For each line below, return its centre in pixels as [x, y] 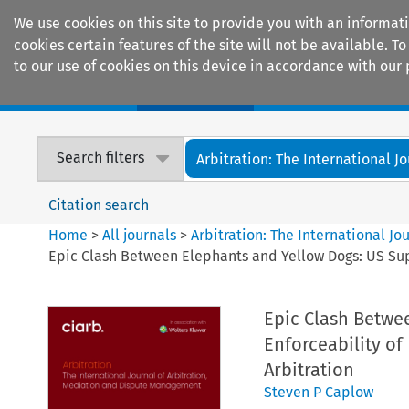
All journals [142, 235]
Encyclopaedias [337, 92]
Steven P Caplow [318, 392]
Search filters [101, 158]
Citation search [99, 204]
